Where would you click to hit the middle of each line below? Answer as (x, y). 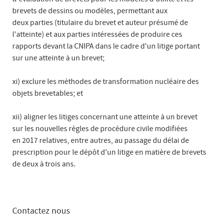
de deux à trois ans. (44, 164)
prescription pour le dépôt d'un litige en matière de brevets (109, 152)
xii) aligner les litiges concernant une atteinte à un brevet (105, 117)
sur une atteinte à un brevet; (58, 58)
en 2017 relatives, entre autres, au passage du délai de (101, 140)
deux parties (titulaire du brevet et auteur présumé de (100, 22)
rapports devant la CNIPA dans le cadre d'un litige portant (106, 46)
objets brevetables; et (48, 93)
